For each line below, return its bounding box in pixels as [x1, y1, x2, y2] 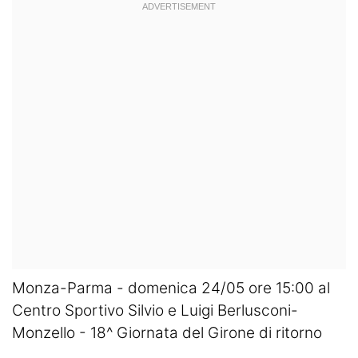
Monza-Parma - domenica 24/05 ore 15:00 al [12, 279, 330, 297]
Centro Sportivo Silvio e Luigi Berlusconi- [12, 301, 298, 320]
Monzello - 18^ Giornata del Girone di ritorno [12, 324, 322, 342]
